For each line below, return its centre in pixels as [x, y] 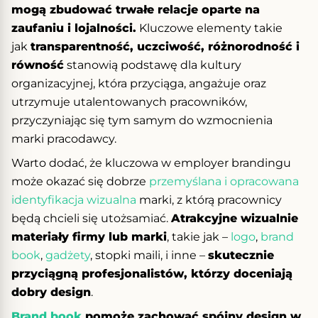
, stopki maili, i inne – [149, 255]
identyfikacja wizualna [74, 199]
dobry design [51, 292]
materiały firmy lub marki [89, 236]
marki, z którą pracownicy [209, 199]
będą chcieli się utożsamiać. [91, 218]
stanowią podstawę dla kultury [153, 65]
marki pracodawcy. [64, 138]
